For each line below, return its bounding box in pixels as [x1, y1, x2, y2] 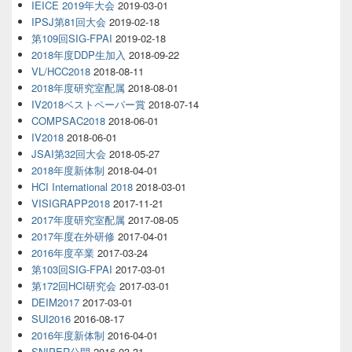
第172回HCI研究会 [31, 278, 116, 294]
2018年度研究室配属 [31, 80, 125, 96]
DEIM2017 [31, 295, 79, 310]
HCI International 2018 [31, 179, 133, 195]
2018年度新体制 [31, 163, 104, 178]
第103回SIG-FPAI [31, 262, 112, 277]
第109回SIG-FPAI [31, 31, 112, 46]
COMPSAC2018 [31, 113, 105, 129]
